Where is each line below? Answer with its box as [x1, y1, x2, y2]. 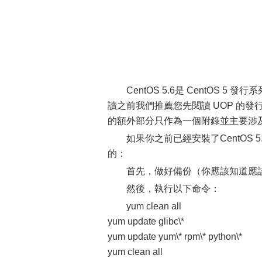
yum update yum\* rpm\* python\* [108, 231, 242, 242]
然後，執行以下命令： [126, 183, 220, 194]
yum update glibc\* [108, 216, 184, 226]
